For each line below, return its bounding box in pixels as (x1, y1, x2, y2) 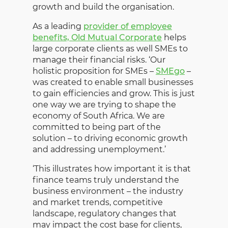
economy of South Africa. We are (33, 110, 165, 121)
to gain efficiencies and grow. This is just (33, 88, 195, 98)
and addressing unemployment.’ (33, 144, 166, 154)
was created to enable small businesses (33, 77, 193, 87)
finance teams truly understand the (33, 175, 179, 185)
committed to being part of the (33, 122, 161, 132)
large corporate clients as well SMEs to (33, 43, 188, 53)
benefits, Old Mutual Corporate (33, 32, 162, 42)
